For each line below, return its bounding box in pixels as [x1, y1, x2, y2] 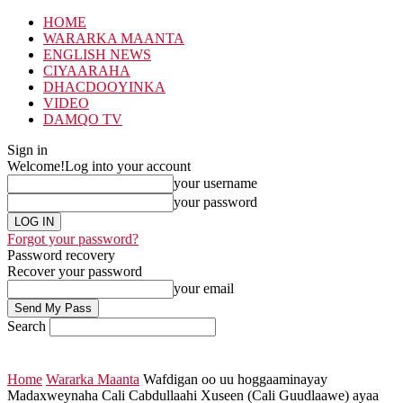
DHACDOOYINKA [43, 79, 166, 94]
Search [7, 318, 46, 334]
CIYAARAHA [43, 63, 130, 78]
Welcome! [7, 158, 65, 174]
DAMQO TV [43, 112, 122, 127]
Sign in [7, 142, 48, 157]
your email [174, 281, 234, 296]
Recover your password [7, 264, 142, 279]
